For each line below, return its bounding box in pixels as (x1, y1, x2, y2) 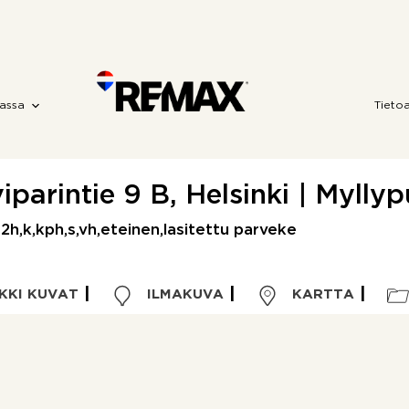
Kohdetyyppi (52, 390, 140, 401)
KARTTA (287, 288, 354, 300)
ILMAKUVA (142, 288, 224, 300)
